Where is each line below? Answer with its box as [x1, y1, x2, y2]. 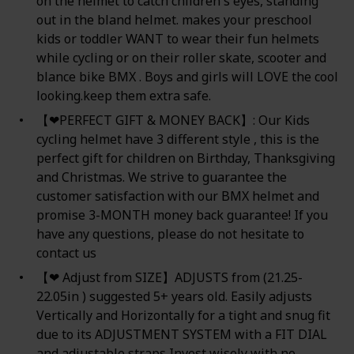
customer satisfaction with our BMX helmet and [36, 186, 319, 205]
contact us [36, 243, 96, 262]
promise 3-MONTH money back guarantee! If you [36, 205, 328, 224]
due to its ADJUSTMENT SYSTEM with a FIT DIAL [36, 325, 327, 343]
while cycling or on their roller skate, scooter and [36, 48, 326, 66]
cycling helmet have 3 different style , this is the [36, 130, 319, 148]
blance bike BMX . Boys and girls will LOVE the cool [36, 67, 338, 85]
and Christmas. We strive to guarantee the [36, 168, 287, 186]
